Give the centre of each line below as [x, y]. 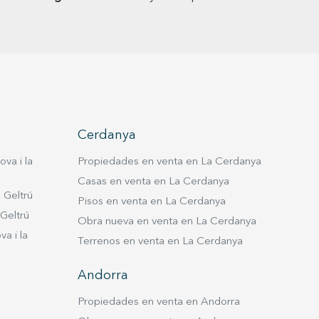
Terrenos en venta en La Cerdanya [160, 242]
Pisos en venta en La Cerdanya [151, 202]
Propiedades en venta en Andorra [158, 302]
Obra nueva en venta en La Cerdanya [167, 222]
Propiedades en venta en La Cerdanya [169, 162]
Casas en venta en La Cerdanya [153, 182]
